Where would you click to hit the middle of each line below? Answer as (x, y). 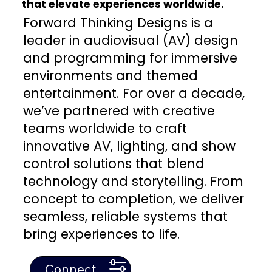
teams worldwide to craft (105, 128)
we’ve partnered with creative (119, 110)
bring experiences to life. (101, 234)
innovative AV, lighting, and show (129, 146)
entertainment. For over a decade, (134, 93)
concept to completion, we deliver (133, 199)
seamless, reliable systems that (125, 216)
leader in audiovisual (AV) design (130, 40)
